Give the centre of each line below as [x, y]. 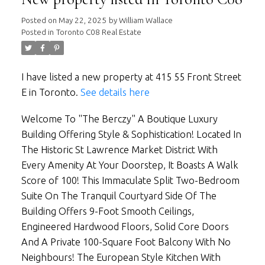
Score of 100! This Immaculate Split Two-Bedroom [130, 181]
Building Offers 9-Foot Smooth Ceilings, [107, 211]
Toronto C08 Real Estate [98, 32]
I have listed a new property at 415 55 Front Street [131, 77]
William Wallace [146, 20]
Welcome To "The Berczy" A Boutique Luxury [119, 119]
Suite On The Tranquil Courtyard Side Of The [119, 196]
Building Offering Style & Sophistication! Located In [131, 135]
